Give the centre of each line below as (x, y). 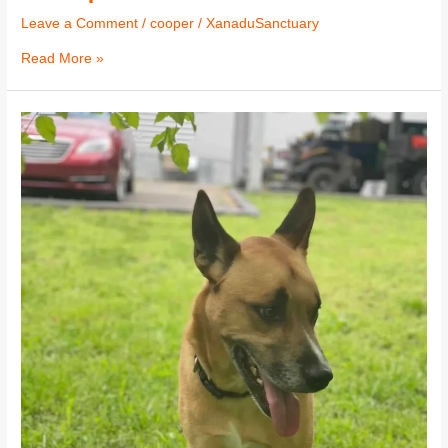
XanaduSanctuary (263, 24)
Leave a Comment (80, 24)
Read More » (63, 58)
